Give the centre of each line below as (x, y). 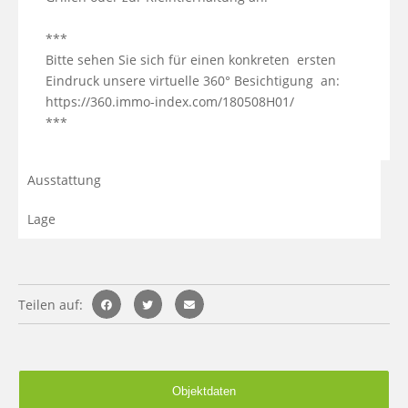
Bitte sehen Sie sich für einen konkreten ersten (191, 60)
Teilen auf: (51, 304)
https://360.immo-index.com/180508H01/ (170, 102)
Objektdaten (204, 391)
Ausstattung (64, 180)
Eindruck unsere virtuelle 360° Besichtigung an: (193, 81)
